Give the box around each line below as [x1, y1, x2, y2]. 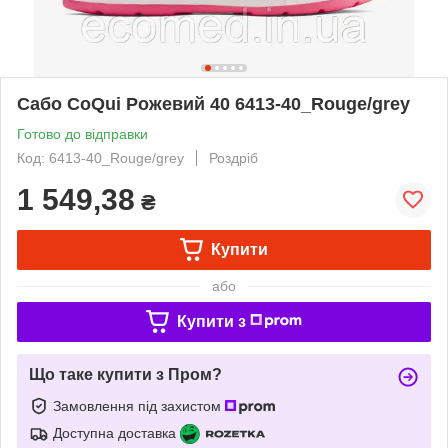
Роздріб [209, 149, 258, 166]
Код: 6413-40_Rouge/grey [17, 149, 184, 166]
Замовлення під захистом [53, 397, 225, 414]
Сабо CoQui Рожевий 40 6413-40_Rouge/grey [17, 93, 410, 114]
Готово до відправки [17, 125, 148, 142]
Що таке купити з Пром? [29, 365, 222, 383]
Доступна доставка [53, 424, 176, 441]
